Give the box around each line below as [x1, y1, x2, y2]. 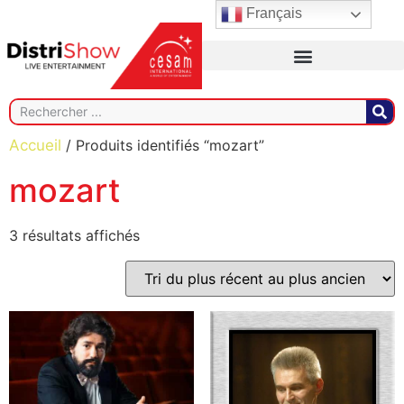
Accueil [9, 135, 61, 154]
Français [243, 5, 303, 22]
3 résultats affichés [9, 225, 140, 244]
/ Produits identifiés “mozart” [61, 135, 264, 154]
